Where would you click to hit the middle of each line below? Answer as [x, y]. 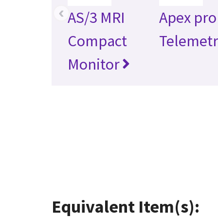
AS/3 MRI [97, 17]
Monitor [94, 64]
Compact [98, 41]
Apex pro [188, 17]
